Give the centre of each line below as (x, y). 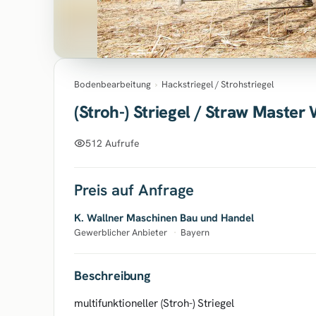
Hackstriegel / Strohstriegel (218, 84)
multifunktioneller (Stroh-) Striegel (154, 303)
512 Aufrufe (113, 143)
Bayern (195, 232)
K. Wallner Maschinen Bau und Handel (164, 218)
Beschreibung (112, 275)
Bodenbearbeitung (113, 84)
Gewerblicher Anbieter (122, 232)
